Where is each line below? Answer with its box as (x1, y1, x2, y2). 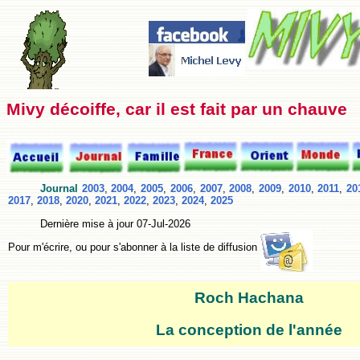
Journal (40, 182, 78, 195)
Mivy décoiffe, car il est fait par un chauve (6, 100, 347, 119)
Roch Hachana (194, 288, 304, 306)
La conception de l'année (156, 321, 342, 338)
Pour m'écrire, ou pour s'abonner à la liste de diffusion (8, 240, 260, 253)
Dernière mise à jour (40, 217, 137, 230)
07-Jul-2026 (137, 217, 190, 230)
